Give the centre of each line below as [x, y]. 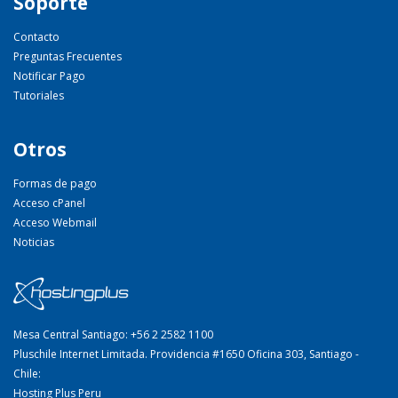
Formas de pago [55, 184]
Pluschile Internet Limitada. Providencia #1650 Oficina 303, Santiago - [186, 354]
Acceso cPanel [49, 203]
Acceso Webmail [55, 223]
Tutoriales [39, 96]
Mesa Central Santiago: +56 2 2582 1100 [113, 335]
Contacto [36, 37]
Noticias [34, 243]
